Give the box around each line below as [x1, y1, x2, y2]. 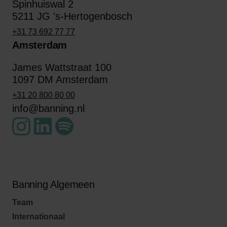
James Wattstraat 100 [12, 62, 111, 73]
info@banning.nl [12, 103, 85, 114]
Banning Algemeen [12, 179, 95, 190]
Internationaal [12, 212, 65, 221]
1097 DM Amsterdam [12, 74, 108, 85]
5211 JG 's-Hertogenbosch [12, 11, 132, 22]
